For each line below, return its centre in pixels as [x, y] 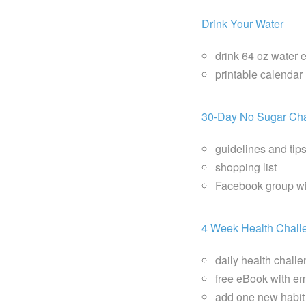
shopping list [246, 167]
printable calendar [259, 74]
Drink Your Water [242, 24]
